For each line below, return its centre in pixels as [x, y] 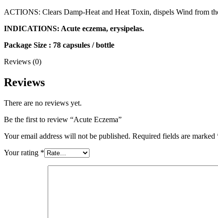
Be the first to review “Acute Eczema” [63, 119]
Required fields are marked [175, 136]
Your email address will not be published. [67, 136]
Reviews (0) [23, 61]
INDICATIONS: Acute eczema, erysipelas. [74, 28]
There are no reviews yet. [43, 103]
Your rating [22, 152]
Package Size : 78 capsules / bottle [59, 45]
